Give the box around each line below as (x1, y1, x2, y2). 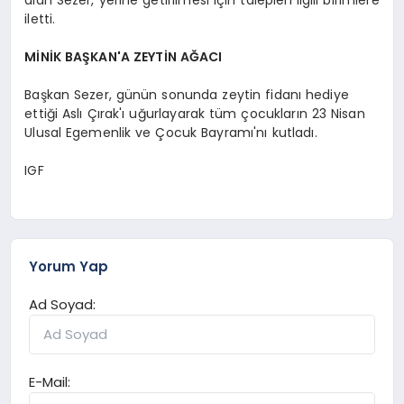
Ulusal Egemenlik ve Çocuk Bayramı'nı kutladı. (24, 123, 317, 142)
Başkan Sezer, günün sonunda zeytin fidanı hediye (24, 85, 349, 104)
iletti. (24, 9, 56, 28)
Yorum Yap (29, 257, 109, 277)
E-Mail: (29, 372, 71, 392)
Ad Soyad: (29, 295, 96, 315)
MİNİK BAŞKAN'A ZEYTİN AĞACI (24, 47, 223, 66)
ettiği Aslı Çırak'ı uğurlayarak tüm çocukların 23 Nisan (24, 104, 365, 123)
